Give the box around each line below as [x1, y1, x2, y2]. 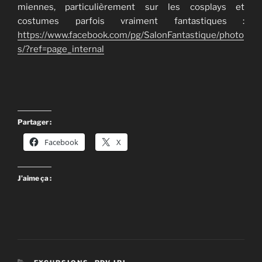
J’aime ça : [18, 174, 51, 183]
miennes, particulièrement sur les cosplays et [18, 2, 244, 13]
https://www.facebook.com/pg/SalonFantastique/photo [18, 30, 244, 41]
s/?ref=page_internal [18, 44, 104, 55]
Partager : [18, 118, 51, 127]
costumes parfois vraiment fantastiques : [18, 16, 244, 27]
